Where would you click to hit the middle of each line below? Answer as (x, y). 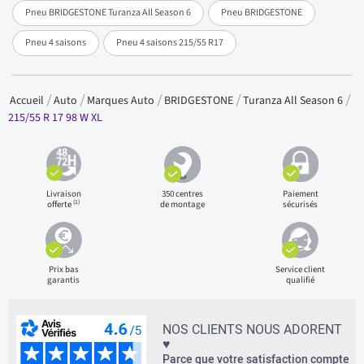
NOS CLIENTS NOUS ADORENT (252, 329)
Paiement (300, 193)
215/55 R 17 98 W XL (55, 117)
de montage (182, 204)
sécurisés (301, 204)
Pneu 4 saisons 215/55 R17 (170, 42)
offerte (61, 204)
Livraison (63, 193)
